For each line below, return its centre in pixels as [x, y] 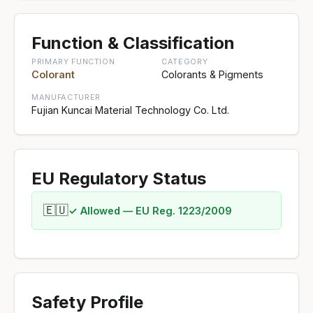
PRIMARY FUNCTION [73, 61]
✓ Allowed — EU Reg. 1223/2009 [150, 210]
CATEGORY [185, 61]
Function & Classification [133, 43]
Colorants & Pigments [212, 74]
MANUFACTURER [66, 97]
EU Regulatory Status [119, 178]
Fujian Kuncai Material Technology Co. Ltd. [130, 110]
